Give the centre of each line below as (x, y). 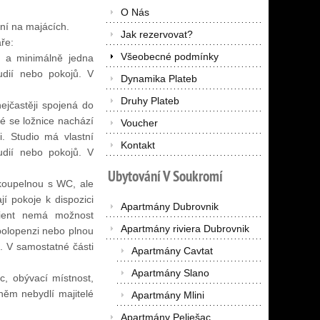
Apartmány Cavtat (172, 251)
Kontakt (137, 145)
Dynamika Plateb (159, 79)
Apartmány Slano (170, 273)
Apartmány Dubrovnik (169, 207)
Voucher (139, 123)
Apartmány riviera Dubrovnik (185, 229)
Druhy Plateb (150, 101)
